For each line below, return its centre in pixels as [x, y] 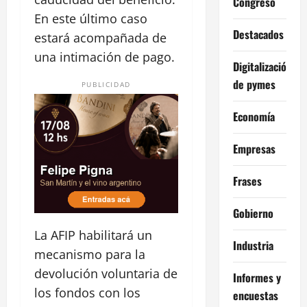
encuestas [255, 295]
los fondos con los [87, 293]
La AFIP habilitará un [93, 235]
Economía [254, 116]
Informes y [257, 277]
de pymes [254, 84]
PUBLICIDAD [106, 84]
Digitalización [262, 66]
